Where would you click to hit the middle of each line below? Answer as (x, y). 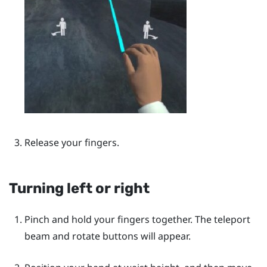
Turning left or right (79, 189)
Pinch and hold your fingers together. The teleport (137, 219)
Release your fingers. (72, 142)
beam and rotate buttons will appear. (107, 236)
